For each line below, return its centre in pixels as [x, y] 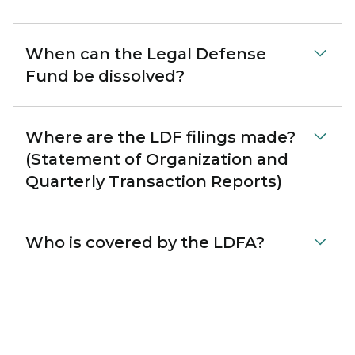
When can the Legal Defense [146, 54]
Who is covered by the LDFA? [145, 242]
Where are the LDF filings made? [160, 137]
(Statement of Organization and [157, 159]
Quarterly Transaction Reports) [154, 181]
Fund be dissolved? [105, 76]
